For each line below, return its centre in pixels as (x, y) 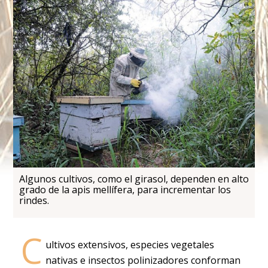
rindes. (34, 201)
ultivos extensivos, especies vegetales (130, 245)
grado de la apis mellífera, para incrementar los (125, 190)
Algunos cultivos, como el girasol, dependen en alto (134, 179)
